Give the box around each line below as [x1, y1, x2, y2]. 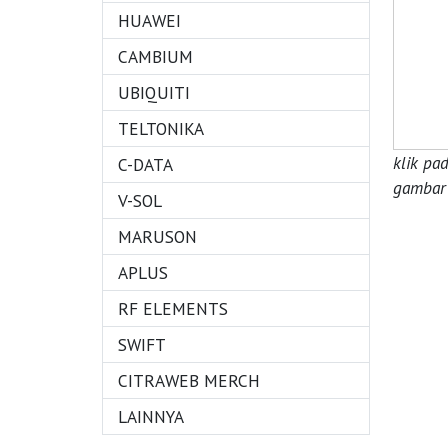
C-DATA [118, 153, 173, 176]
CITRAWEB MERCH [118, 369, 260, 392]
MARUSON [118, 225, 197, 248]
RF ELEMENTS [118, 297, 228, 320]
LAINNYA [118, 405, 184, 428]
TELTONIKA [118, 117, 204, 140]
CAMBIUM [118, 45, 193, 68]
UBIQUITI [118, 81, 190, 104]
